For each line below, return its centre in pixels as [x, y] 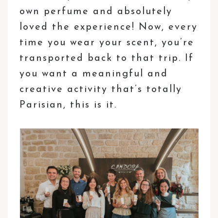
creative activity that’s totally [101, 89]
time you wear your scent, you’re [107, 43]
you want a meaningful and [94, 74]
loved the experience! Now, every [109, 27]
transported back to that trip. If [107, 58]
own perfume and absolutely [96, 11]
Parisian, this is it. [68, 105]
